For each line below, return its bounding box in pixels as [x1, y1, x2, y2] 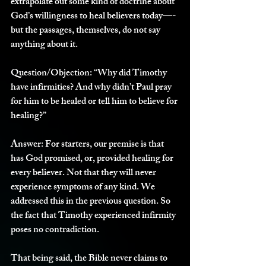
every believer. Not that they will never [11, 165, 158, 182]
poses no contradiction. [11, 222, 101, 239]
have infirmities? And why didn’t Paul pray [11, 80, 173, 97]
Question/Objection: [11, 65, 92, 83]
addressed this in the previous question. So [11, 194, 172, 211]
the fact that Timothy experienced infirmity [11, 208, 178, 225]
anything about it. [11, 37, 80, 54]
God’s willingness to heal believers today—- [11, 8, 176, 26]
